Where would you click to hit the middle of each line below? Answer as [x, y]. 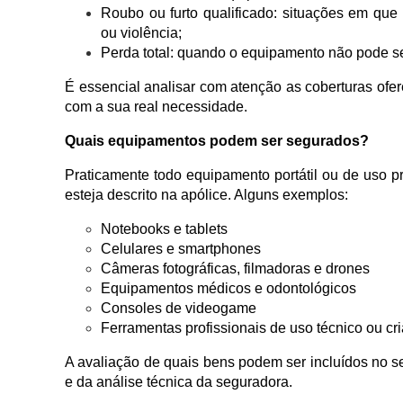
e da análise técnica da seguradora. [179, 382]
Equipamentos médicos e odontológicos [228, 289]
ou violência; [141, 33]
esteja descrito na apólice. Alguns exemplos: [206, 195]
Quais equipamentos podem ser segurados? [217, 141]
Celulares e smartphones [181, 249]
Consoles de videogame [179, 309]
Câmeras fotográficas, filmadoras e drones [235, 269]
